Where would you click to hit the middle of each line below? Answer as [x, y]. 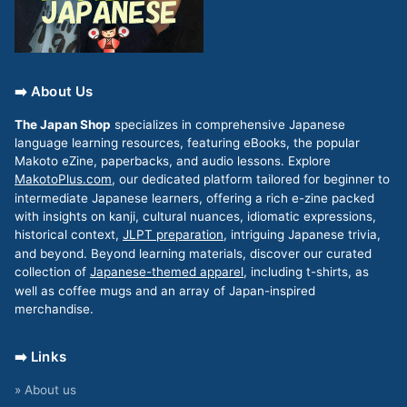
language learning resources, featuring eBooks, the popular [187, 142]
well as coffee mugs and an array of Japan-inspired [165, 290]
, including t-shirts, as [306, 271]
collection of [52, 271]
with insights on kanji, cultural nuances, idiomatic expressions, [195, 216]
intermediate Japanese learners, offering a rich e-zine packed [194, 198]
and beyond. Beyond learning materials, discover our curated [193, 253]
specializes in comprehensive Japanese [228, 124]
